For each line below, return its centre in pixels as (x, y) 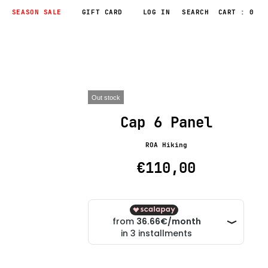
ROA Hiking (166, 145)
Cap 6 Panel (166, 123)
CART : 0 (236, 12)
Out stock (106, 98)
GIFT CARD (102, 12)
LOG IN (156, 12)
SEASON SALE (36, 12)
